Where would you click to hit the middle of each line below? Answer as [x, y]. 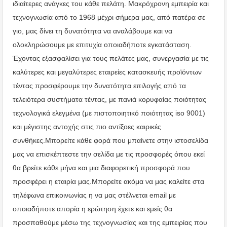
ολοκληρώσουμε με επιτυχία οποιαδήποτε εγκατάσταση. [102, 45]
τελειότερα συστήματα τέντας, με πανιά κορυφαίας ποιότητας [109, 99]
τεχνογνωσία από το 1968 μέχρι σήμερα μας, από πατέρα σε [109, 17]
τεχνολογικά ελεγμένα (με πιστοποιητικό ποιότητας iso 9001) [109, 113]
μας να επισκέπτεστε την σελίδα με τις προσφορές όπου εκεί [109, 154]
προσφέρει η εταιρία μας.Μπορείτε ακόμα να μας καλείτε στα [108, 181]
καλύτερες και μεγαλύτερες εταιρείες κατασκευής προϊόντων [107, 72]
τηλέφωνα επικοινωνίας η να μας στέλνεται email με [94, 195]
